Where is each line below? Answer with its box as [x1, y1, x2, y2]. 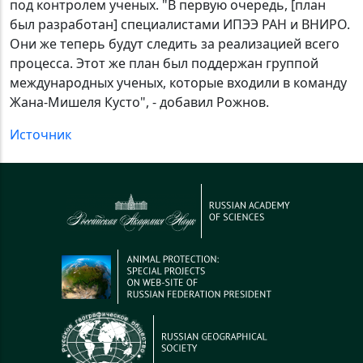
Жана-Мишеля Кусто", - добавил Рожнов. [10, 93, 269, 111]
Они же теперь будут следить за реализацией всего [10, 35, 340, 53]
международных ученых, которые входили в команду [10, 74, 347, 92]
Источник [10, 126, 71, 143]
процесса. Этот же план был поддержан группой [10, 54, 318, 72]
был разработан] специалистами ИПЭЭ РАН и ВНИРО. [10, 15, 350, 33]
